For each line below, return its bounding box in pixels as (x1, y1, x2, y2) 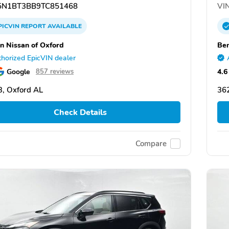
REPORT (21, 22, 46, 30)
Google (7, 66, 30, 77)
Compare (135, 138, 167, 149)
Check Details (53, 106, 107, 118)
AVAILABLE (46, 22, 82, 30)
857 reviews (36, 67, 74, 76)
